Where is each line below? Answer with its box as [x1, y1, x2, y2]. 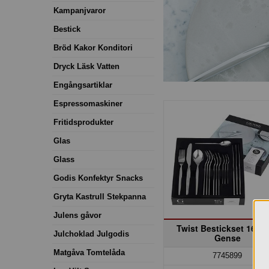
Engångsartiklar [53, 80, 112, 89]
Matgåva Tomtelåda [53, 247, 125, 257]
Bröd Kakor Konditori [53, 43, 133, 52]
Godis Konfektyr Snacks [53, 173, 143, 183]
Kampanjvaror [53, 5, 106, 15]
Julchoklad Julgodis [53, 229, 129, 238]
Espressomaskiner [53, 98, 122, 108]
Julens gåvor [53, 210, 101, 220]
